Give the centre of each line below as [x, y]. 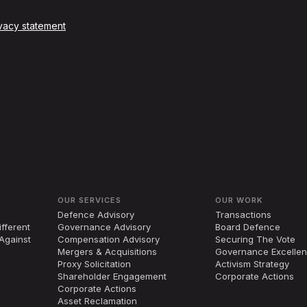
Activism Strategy [253, 264]
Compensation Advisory [109, 240]
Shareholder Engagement [112, 277]
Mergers [77, 252]
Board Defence [248, 227]
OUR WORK [239, 200]
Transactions [244, 215]
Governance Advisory [105, 227]
